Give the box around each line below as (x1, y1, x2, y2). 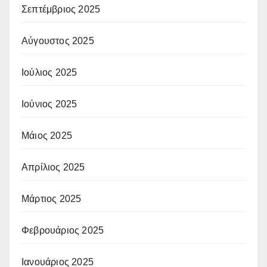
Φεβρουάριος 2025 (21, 225, 104, 235)
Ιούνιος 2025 (21, 98, 77, 109)
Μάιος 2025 (21, 130, 72, 141)
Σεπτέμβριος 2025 (21, 4, 101, 14)
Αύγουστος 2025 (21, 35, 94, 46)
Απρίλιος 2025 (21, 162, 85, 172)
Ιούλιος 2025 (21, 67, 77, 77)
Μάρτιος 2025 (21, 193, 82, 204)
